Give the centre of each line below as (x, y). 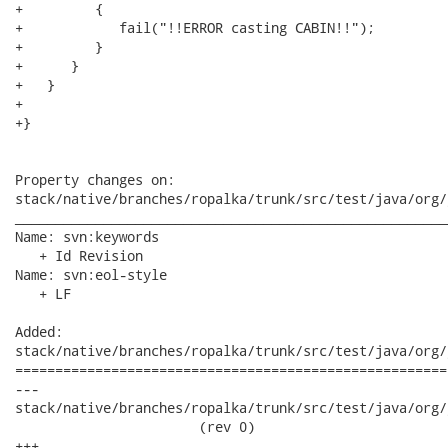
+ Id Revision (79, 255)
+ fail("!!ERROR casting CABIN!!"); (195, 27)
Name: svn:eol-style (91, 274)
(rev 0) (135, 426)
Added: (39, 331)
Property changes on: (95, 179)
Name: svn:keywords (87, 236)
